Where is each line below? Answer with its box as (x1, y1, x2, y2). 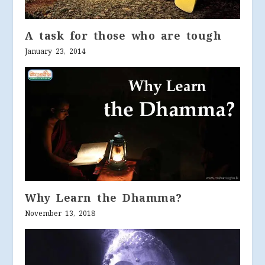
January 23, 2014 (25, 47, 86, 57)
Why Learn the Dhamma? (25, 191, 182, 206)
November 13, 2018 (25, 209, 96, 219)
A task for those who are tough (25, 29, 222, 44)
